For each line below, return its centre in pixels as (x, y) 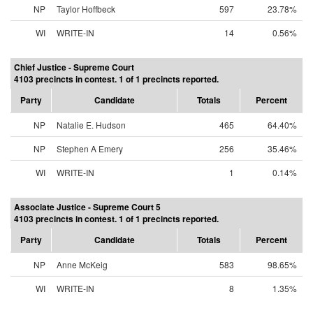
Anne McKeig (82, 264)
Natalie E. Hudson (91, 125)
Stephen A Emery (90, 148)
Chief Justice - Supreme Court (74, 67)
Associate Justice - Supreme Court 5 (87, 207)
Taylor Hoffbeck (86, 9)
